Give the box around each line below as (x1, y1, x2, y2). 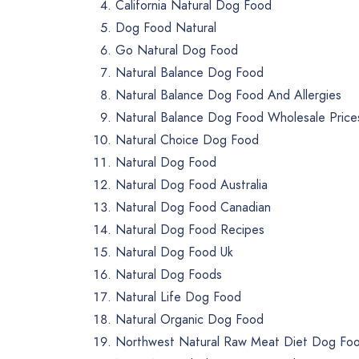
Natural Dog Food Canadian (115, 198, 271, 217)
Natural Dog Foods (115, 265, 222, 284)
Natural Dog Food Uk (115, 243, 233, 262)
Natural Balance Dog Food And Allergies (115, 86, 341, 105)
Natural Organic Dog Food (115, 310, 264, 329)
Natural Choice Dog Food (115, 131, 259, 150)
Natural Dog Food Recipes (115, 220, 264, 240)
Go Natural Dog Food (115, 41, 238, 60)
